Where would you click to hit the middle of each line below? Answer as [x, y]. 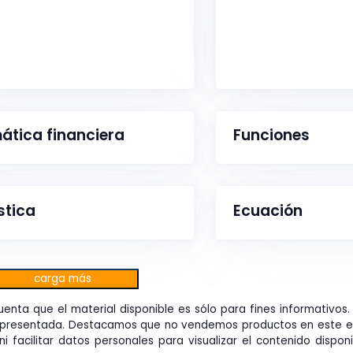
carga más [63, 278]
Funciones [272, 135]
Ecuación [268, 210]
